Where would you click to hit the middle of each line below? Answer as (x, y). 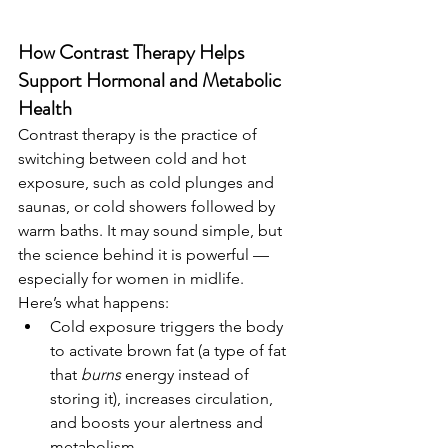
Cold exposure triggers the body (168, 327)
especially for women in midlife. (131, 279)
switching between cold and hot (134, 159)
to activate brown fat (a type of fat (170, 351)
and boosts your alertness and (158, 423)
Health (45, 109)
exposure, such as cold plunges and (148, 183)
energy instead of (187, 375)
